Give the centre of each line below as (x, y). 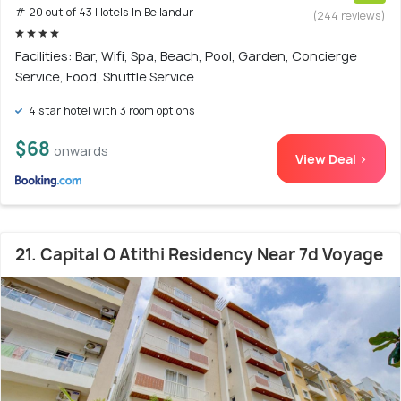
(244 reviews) (350, 16)
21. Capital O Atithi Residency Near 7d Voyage (199, 255)
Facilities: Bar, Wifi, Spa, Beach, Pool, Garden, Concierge (186, 56)
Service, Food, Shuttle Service (105, 77)
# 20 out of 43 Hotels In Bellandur (104, 13)
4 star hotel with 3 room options (111, 111)
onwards (81, 151)
